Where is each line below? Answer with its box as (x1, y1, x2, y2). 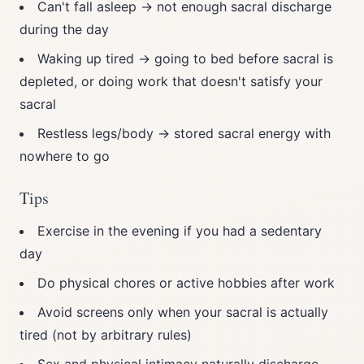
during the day (19, 21, 109, 37)
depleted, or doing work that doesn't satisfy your (19, 73, 323, 89)
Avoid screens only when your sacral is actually (37, 304, 328, 320)
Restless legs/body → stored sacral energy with (37, 125, 331, 141)
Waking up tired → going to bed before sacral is (37, 50, 333, 67)
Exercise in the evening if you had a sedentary (37, 223, 322, 239)
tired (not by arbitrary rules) (19, 327, 192, 343)
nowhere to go (19, 148, 110, 164)
